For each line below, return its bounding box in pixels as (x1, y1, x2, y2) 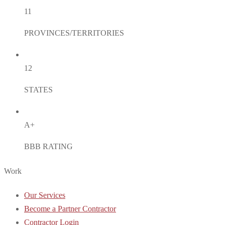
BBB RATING (24, 142, 73, 151)
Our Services (24, 190, 65, 199)
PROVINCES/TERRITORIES (24, 29, 124, 38)
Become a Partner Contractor (24, 204, 116, 213)
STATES (24, 85, 53, 94)
